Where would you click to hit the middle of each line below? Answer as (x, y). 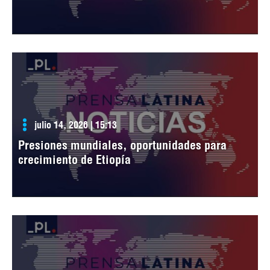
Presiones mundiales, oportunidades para (122, 145)
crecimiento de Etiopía (74, 160)
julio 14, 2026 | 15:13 (76, 125)
